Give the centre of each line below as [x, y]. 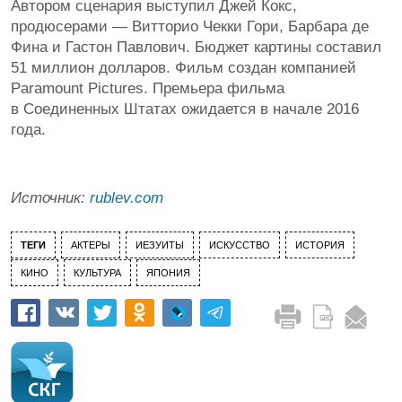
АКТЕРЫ [91, 245]
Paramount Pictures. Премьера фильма [148, 88]
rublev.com [127, 198]
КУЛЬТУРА [97, 273]
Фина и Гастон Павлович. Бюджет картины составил [196, 47]
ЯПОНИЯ [168, 273]
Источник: [50, 198]
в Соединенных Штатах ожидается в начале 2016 [185, 109]
